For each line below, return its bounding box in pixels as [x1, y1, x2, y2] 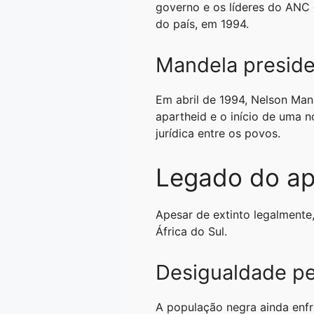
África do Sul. [156, 224, 227, 239]
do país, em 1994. [156, 17, 249, 32]
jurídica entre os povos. [156, 126, 280, 141]
